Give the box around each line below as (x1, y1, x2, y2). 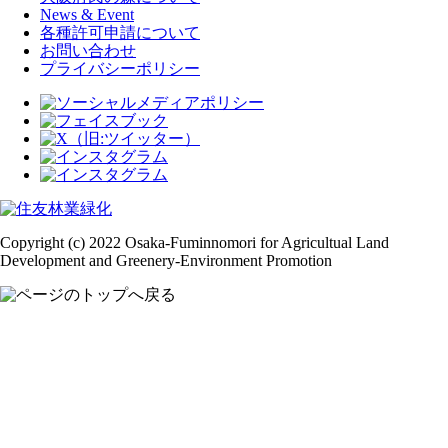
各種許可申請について (40, 24, 200, 42)
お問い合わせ (40, 42, 136, 60)
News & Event (40, 6, 134, 24)
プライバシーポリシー (40, 60, 200, 78)
